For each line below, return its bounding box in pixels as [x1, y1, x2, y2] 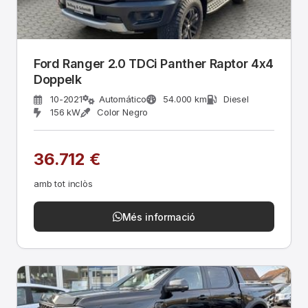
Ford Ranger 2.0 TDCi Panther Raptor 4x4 [34, 56, 274, 71]
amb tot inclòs [34, 178, 93, 189]
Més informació [122, 210, 196, 223]
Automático [98, 93, 147, 104]
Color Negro [97, 107, 148, 118]
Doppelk [34, 72, 82, 87]
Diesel [223, 93, 249, 104]
